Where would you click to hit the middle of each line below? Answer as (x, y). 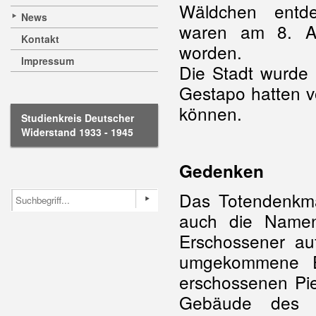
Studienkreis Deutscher (78, 118)
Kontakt (40, 39)
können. (211, 113)
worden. (211, 52)
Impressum (48, 61)
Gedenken (221, 171)
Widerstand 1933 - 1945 (77, 132)
